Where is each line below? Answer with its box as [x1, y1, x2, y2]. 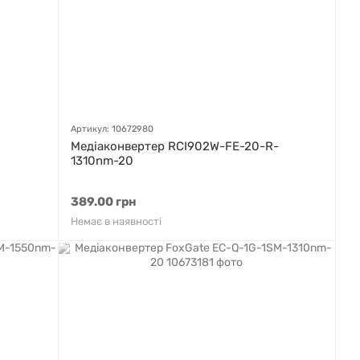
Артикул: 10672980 [71, 124, 153, 134]
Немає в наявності [71, 215, 162, 227]
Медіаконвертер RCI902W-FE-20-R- [71, 139, 279, 153]
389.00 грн [71, 194, 137, 209]
